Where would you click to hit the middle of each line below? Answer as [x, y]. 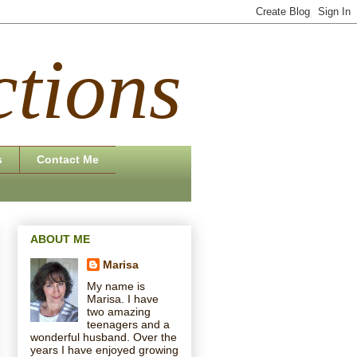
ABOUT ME [60, 239]
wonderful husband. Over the [104, 337]
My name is [116, 286]
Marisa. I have [122, 298]
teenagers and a [128, 324]
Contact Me [68, 160]
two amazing [118, 311]
